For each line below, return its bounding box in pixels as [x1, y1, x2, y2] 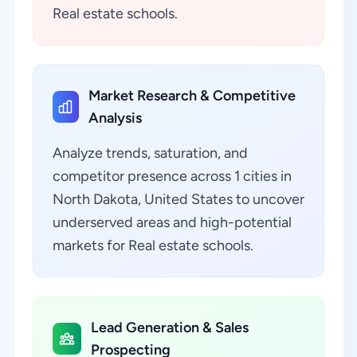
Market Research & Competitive [88, 87, 296, 104]
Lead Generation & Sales [90, 319, 249, 336]
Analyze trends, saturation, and [53, 144, 248, 162]
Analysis [88, 109, 142, 127]
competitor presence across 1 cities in [53, 167, 292, 185]
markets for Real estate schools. [53, 237, 253, 254]
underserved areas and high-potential [53, 214, 292, 231]
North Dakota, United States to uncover [53, 190, 304, 208]
